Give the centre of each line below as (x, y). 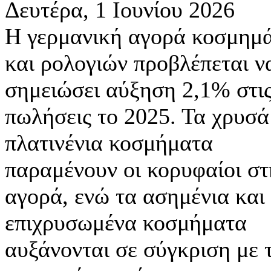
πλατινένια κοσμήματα (109, 142)
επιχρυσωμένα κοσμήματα (126, 222)
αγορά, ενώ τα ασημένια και (135, 196)
